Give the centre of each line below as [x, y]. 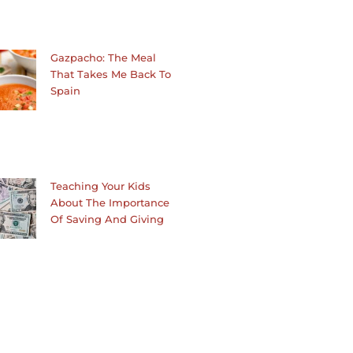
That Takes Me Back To [111, 74]
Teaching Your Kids [101, 186]
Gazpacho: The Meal [104, 58]
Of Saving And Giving [108, 219]
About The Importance [110, 203]
